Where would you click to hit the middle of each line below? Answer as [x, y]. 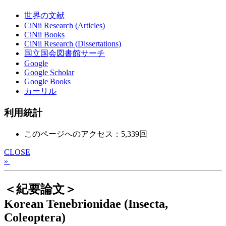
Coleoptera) [35, 217]
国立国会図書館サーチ [65, 53]
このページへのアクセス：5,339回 [86, 134]
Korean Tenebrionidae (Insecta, [86, 204]
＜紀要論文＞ [40, 189]
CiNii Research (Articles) [65, 26]
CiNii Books [44, 35]
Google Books [47, 82]
